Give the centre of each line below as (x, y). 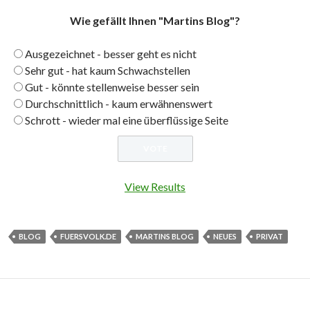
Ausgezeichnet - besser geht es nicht (111, 54)
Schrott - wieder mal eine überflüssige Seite (127, 120)
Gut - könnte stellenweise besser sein (112, 87)
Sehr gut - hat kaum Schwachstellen (108, 71)
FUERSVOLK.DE (88, 237)
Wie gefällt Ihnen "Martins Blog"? (155, 21)
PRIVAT (270, 237)
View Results (155, 187)
